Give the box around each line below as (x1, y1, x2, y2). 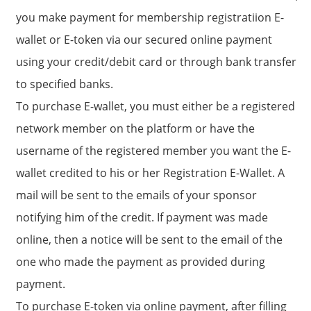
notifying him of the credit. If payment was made (16, 209, 268, 225)
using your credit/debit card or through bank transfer (16, 53, 296, 69)
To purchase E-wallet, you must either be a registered (16, 98, 295, 114)
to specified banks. (16, 76, 113, 92)
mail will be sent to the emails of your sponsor (16, 187, 257, 203)
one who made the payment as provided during (16, 253, 265, 269)
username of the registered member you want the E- (16, 142, 291, 158)
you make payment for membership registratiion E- (16, 9, 284, 25)
